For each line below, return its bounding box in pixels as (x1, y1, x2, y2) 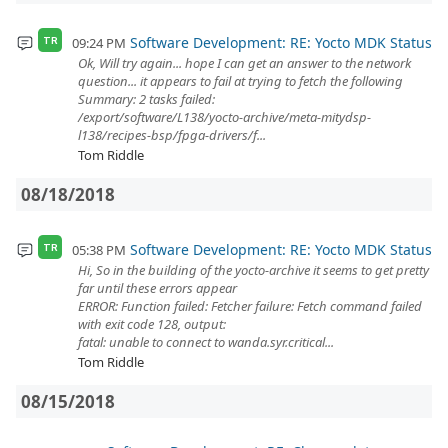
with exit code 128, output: (78, 315, 226, 333)
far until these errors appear (78, 279, 237, 297)
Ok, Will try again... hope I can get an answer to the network (78, 54, 411, 72)
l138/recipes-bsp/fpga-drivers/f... (78, 126, 266, 144)
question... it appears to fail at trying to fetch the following (78, 72, 403, 90)
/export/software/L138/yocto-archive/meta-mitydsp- (78, 108, 371, 126)
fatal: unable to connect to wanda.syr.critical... (78, 333, 334, 351)
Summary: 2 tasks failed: (78, 90, 215, 108)
